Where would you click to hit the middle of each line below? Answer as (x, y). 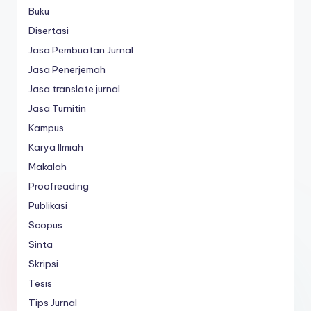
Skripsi (43, 263)
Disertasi (49, 30)
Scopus (45, 225)
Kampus (46, 127)
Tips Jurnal (53, 302)
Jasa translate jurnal (74, 89)
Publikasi (48, 205)
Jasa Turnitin (57, 108)
